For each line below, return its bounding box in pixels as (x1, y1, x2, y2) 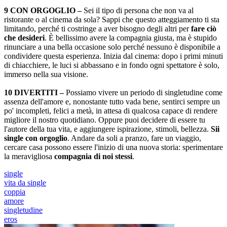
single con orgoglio (4, 134, 67, 142)
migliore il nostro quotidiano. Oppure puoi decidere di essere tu (4, 116, 205, 124)
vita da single (4, 178, 46, 187)
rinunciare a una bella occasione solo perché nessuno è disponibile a (4, 43, 220, 51)
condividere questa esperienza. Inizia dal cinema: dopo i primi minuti (4, 52, 223, 60)
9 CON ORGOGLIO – (4, 6, 82, 15)
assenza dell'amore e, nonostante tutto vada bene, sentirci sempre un (4, 97, 220, 106)
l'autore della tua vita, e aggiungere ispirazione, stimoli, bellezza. (4, 125, 211, 133)
